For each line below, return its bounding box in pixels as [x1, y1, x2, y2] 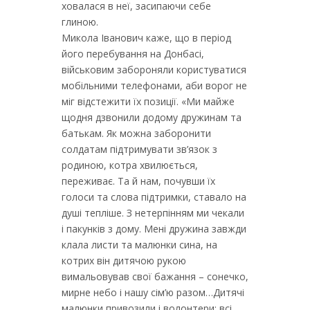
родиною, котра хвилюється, [62, 158, 198, 172]
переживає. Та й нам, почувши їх [62, 174, 215, 188]
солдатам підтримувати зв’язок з [62, 143, 217, 156]
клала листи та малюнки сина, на [62, 238, 217, 251]
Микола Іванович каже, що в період [62, 31, 231, 44]
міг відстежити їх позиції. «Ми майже [62, 95, 235, 108]
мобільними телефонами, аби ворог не [62, 79, 247, 92]
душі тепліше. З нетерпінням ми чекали [62, 206, 244, 219]
